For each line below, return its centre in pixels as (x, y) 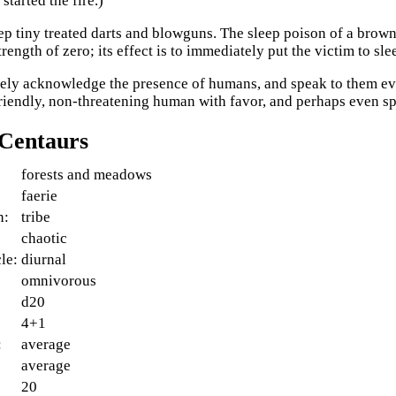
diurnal (44, 260)
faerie (40, 196)
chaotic (45, 239)
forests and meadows (87, 175)
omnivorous (59, 281)
